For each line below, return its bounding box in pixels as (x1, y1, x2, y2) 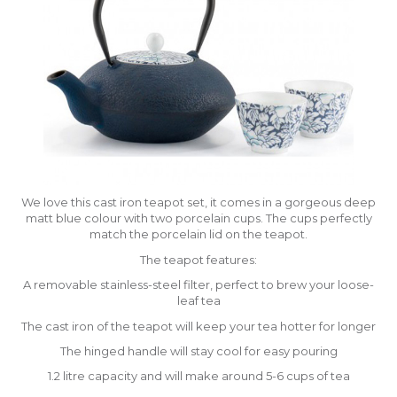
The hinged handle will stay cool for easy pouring (59, 344, 338, 359)
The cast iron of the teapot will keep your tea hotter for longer (21, 318, 376, 333)
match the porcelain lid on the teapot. (90, 227, 307, 242)
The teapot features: (140, 252, 257, 267)
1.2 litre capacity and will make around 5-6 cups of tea (47, 369, 350, 384)
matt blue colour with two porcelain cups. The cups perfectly (25, 211, 372, 226)
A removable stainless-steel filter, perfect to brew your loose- (23, 277, 374, 292)
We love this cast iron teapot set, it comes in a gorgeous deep (21, 195, 376, 210)
